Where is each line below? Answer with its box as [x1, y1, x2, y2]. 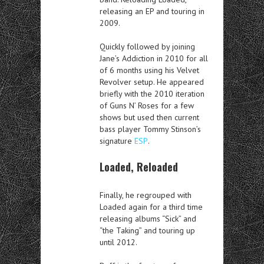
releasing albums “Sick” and [100, 213, 196, 224]
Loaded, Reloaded [100, 159, 178, 174]
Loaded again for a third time [100, 201, 203, 212]
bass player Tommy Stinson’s [100, 123, 201, 134]
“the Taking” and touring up [100, 225, 195, 236]
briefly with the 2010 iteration [100, 88, 204, 99]
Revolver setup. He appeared [100, 76, 204, 87]
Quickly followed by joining [100, 41, 195, 52]
